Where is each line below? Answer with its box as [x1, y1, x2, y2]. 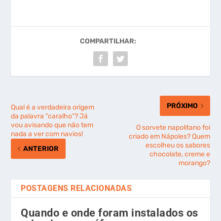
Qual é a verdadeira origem [11, 103, 95, 111]
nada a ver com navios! [11, 129, 83, 138]
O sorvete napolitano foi [136, 123, 210, 132]
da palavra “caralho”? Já [11, 111, 88, 120]
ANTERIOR [23, 144, 59, 153]
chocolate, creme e [149, 149, 210, 158]
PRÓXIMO [166, 101, 198, 110]
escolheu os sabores [145, 141, 210, 149]
